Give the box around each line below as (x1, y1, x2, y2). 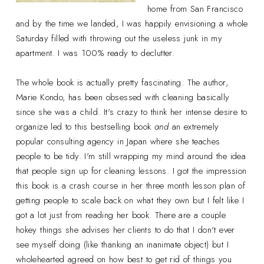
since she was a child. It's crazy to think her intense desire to (15, 105, 247, 118)
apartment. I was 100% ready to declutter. (15, 46, 175, 60)
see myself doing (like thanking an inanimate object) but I (15, 237, 229, 251)
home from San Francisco (147, 2, 243, 15)
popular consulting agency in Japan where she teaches (15, 134, 220, 148)
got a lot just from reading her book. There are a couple (15, 208, 226, 222)
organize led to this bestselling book (15, 120, 155, 133)
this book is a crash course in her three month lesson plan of (15, 179, 246, 192)
